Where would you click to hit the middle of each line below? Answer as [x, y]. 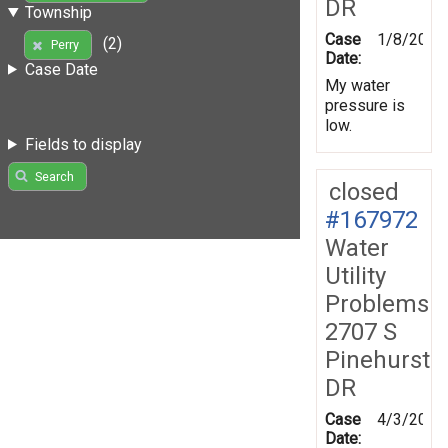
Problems [377, 303]
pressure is [365, 105]
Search [54, 177]
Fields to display [83, 144]
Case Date [61, 69]
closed [364, 191]
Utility [355, 275]
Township [58, 12]
